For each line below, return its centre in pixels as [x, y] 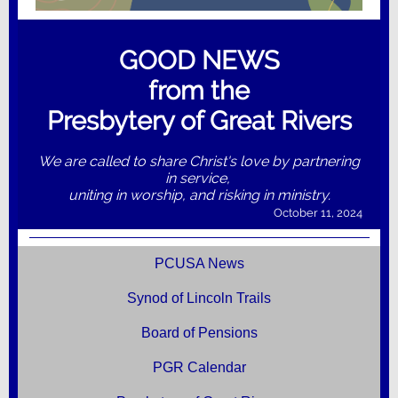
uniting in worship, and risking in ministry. [199, 195]
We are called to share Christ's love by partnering [199, 161]
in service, [199, 178]
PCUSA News [199, 263]
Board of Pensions [199, 333]
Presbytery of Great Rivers [199, 121]
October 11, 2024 [318, 213]
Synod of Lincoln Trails [199, 298]
